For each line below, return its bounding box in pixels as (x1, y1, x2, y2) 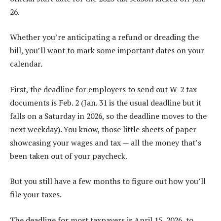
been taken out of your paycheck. (10, 150, 127, 161)
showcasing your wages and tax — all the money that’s (10, 137, 201, 148)
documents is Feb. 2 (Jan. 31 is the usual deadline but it (10, 97, 201, 108)
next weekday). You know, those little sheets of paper (10, 123, 196, 135)
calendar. (10, 58, 42, 70)
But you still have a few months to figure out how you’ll (10, 176, 206, 187)
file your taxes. (10, 189, 62, 200)
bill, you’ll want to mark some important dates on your (10, 45, 204, 56)
